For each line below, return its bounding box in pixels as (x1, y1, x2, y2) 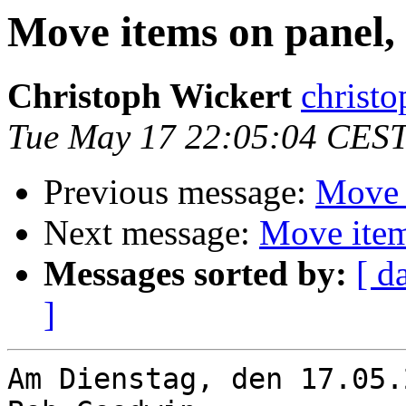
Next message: (43, 213, 259, 253)
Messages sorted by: (43, 254, 347, 294)
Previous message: (43, 172, 315, 212)
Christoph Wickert (7, 76, 292, 116)
